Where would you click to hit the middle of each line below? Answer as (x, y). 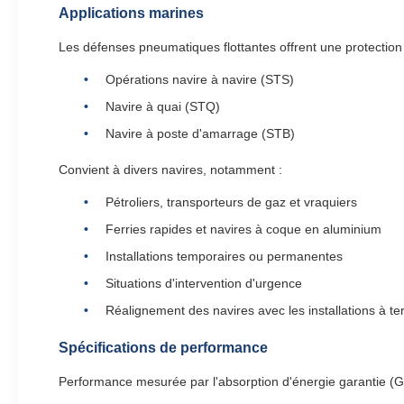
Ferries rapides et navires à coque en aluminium (243, 229)
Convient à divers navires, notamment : (170, 170)
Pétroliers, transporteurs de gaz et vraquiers (231, 202)
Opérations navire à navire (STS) (200, 79)
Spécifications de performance (163, 348)
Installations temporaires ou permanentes (224, 256)
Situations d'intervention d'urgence (204, 283)
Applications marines (131, 13)
